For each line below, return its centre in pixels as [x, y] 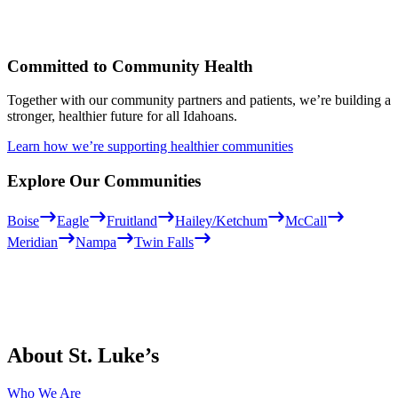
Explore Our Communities [104, 181]
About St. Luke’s [83, 355]
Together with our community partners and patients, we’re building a [199, 100]
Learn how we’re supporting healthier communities [150, 147]
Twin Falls [164, 242]
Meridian [32, 242]
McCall [306, 220]
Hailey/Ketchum [221, 220]
